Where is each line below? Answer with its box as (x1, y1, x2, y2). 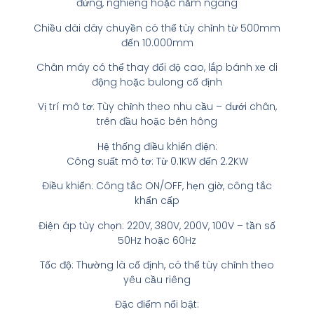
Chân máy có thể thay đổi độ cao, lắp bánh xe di (36, 60, 278, 75)
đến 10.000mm (121, 35, 193, 50)
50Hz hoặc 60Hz (118, 233, 196, 247)
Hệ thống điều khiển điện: (97, 139, 217, 153)
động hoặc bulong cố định (92, 75, 222, 90)
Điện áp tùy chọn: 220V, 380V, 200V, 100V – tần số (39, 218, 275, 233)
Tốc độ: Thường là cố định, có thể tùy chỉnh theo (40, 257, 274, 272)
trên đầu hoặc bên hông (97, 114, 217, 129)
